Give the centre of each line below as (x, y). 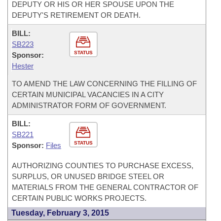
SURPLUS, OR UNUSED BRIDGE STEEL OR (88, 176)
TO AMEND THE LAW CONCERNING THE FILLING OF (104, 84)
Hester (23, 66)
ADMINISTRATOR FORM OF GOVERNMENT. (89, 105)
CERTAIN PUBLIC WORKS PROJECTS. (79, 198)
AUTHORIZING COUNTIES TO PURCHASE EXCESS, (103, 166)
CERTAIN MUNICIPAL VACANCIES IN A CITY (88, 94)
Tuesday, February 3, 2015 (60, 213)
